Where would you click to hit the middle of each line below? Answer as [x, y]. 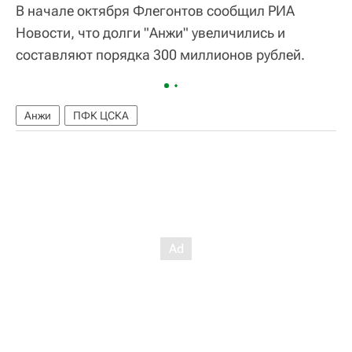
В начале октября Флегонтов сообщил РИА [155, 11]
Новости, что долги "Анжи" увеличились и [150, 33]
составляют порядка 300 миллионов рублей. [160, 55]
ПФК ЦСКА [101, 116]
